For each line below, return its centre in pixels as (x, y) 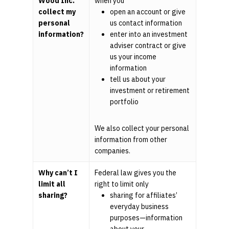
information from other (131, 140)
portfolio (124, 102)
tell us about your (138, 79)
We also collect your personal (142, 129)
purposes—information (146, 218)
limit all (52, 184)
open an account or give (148, 12)
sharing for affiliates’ (144, 196)
